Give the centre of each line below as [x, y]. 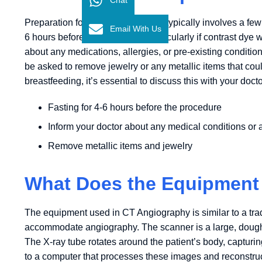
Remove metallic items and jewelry [120, 146]
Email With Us [136, 28]
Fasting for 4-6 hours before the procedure [135, 107]
